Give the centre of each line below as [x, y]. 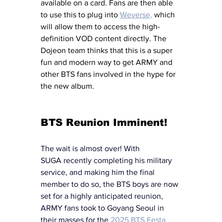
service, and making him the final [99, 172]
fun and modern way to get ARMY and [108, 62]
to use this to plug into [80, 14]
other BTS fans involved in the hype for [109, 74]
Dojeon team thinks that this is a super [108, 50]
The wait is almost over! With [91, 148]
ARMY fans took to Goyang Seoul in [103, 208]
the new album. [68, 86]
